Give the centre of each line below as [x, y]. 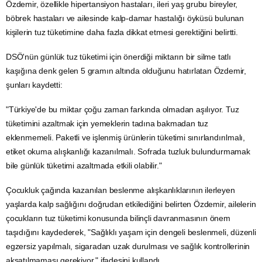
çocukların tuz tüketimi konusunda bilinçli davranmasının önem [118, 218]
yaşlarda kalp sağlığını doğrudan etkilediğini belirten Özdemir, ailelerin [131, 204]
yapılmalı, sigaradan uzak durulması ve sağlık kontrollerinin [143, 246]
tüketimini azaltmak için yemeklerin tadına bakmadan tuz [107, 123]
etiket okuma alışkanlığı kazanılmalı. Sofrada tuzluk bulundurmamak [128, 151]
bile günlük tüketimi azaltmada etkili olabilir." [84, 165]
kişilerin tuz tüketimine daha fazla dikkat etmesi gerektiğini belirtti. [122, 32]
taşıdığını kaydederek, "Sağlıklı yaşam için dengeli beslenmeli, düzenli [131, 232]
